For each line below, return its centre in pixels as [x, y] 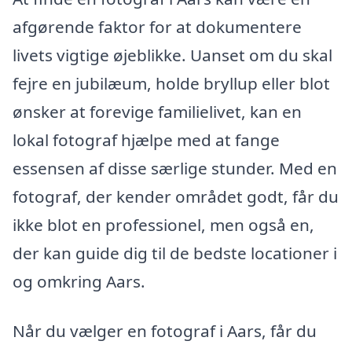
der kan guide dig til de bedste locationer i [175, 253]
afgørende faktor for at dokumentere [157, 26]
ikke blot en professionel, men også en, [163, 224]
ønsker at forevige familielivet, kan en [157, 111]
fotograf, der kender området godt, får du [176, 196]
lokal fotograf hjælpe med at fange [146, 139]
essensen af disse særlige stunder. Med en [175, 168]
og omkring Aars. [79, 281]
